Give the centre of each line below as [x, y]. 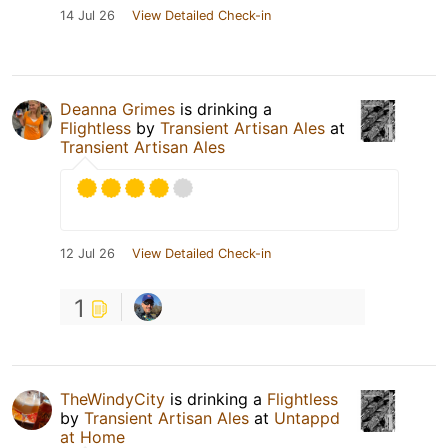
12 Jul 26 [87, 254]
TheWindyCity [112, 399]
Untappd [307, 418]
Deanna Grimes [117, 109]
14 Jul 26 [87, 16]
